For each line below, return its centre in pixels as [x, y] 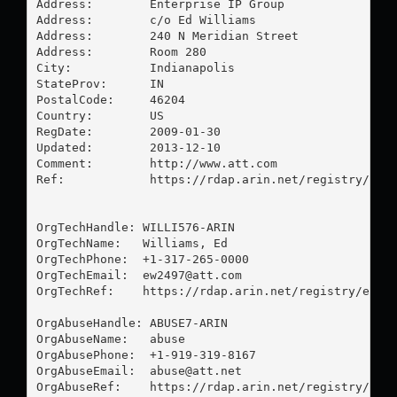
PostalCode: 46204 [110, 99]
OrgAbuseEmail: [93, 370]
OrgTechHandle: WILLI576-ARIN [135, 227]
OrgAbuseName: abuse [110, 339]
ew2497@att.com [192, 275]
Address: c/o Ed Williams [146, 19]
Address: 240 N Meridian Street [167, 35]
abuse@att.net [195, 370]
